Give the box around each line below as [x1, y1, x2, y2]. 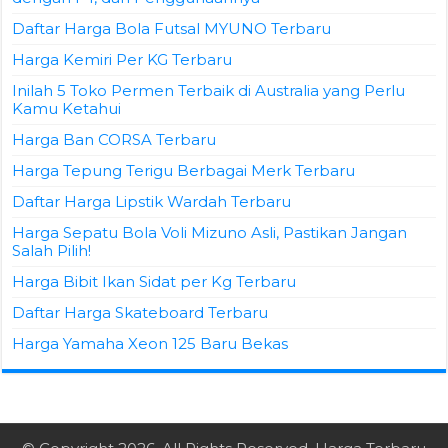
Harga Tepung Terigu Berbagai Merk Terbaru [12, 161, 356, 181]
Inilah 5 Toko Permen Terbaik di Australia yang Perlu [12, 81, 406, 101]
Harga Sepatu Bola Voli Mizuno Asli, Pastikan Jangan [12, 223, 408, 243]
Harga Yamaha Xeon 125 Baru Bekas [12, 334, 289, 354]
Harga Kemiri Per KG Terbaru [12, 50, 233, 70]
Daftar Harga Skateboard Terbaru [12, 303, 269, 323]
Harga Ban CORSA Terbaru [12, 130, 217, 150]
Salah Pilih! [12, 241, 92, 261]
